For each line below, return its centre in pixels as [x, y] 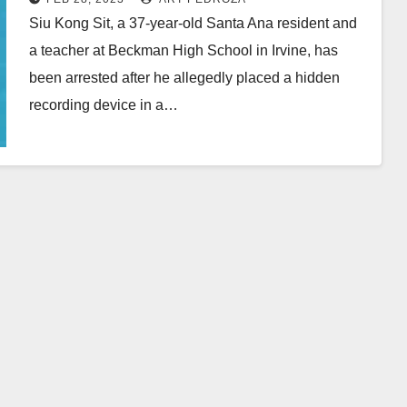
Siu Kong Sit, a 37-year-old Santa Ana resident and [193, 23]
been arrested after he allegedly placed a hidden [184, 77]
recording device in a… [103, 104]
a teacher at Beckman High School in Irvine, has [183, 50]
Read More [74, 146]
